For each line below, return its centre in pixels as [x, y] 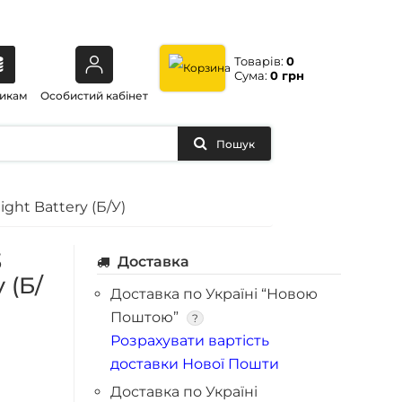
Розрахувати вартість [190, 341]
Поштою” [147, 317]
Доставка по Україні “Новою [214, 294]
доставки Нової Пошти [195, 364]
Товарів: [260, 61]
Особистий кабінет [94, 96]
